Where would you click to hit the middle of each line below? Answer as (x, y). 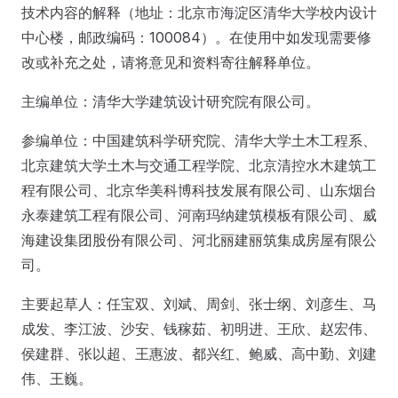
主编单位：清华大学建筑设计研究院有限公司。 (171, 101)
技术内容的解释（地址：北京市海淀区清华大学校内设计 (199, 12)
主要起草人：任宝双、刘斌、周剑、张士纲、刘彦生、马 (199, 304)
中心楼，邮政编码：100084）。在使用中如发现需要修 (196, 37)
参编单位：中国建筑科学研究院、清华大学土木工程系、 (199, 140)
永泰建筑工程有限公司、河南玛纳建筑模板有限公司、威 (199, 215)
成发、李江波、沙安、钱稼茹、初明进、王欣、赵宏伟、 (199, 329)
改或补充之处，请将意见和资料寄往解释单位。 (171, 62)
